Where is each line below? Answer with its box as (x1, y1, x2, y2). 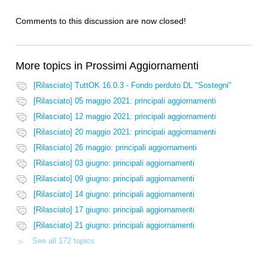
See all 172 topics (32, 236, 95, 246)
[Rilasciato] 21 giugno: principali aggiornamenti (33, 221, 194, 230)
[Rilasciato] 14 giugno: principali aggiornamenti (33, 190, 194, 199)
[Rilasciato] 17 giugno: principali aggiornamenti (33, 205, 194, 215)
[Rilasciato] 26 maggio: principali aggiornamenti (33, 143, 197, 153)
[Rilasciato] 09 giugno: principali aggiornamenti (33, 174, 194, 184)
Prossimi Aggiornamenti (86, 60, 199, 72)
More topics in (16, 60, 86, 72)
